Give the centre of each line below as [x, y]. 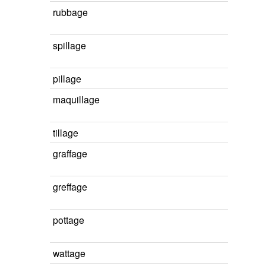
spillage [69, 45]
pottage [69, 220]
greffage [70, 186]
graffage [70, 153]
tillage [66, 132]
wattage [69, 253]
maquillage [76, 99]
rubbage [70, 12]
